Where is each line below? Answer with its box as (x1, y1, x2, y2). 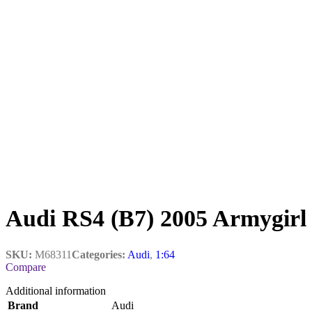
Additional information (6, 284, 106, 297)
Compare (6, 260, 46, 273)
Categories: (72, 248, 125, 260)
